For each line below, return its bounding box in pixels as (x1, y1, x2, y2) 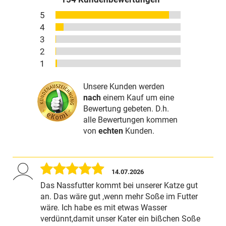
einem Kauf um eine (101, 92, 174, 102)
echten (98, 126, 123, 136)
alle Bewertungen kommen (83, 115, 178, 125)
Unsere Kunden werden (83, 81, 164, 91)
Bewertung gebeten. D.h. (83, 103, 169, 114)
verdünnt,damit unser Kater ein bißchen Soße (40, 213, 200, 223)
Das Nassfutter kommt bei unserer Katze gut (40, 180, 198, 190)
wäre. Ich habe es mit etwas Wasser (40, 202, 167, 212)
